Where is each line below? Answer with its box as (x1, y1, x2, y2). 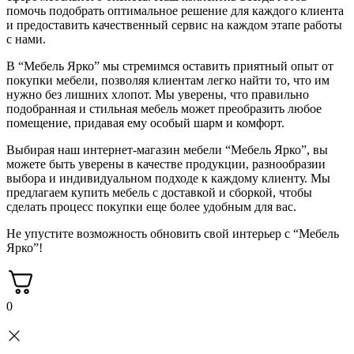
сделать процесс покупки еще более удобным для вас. (6, 199, 296, 213)
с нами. (6, 32, 46, 46)
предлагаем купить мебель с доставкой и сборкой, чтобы (6, 185, 312, 199)
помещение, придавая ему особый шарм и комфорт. (6, 115, 284, 130)
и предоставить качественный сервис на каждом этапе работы (6, 17, 342, 32)
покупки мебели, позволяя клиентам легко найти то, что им (6, 73, 330, 87)
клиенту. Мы (258, 171, 330, 185)
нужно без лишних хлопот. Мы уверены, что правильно (6, 87, 309, 101)
